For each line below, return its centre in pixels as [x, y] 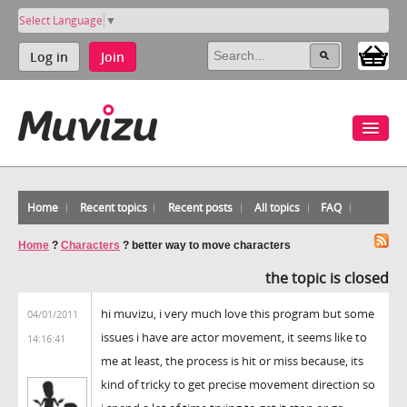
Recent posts [201, 207]
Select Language [61, 20]
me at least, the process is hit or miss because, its [232, 360]
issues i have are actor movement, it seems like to [234, 337]
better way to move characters [211, 245]
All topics [277, 207]
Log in [49, 56]
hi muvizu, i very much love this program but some [238, 313]
